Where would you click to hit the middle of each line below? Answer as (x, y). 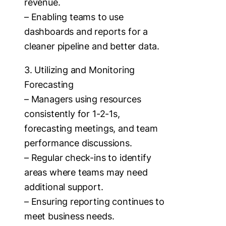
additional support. (64, 187)
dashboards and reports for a (86, 31)
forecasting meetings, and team (91, 128)
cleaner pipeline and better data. (92, 46)
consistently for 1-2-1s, (72, 114)
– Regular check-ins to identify (88, 157)
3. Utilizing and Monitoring (80, 70)
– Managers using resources (83, 99)
